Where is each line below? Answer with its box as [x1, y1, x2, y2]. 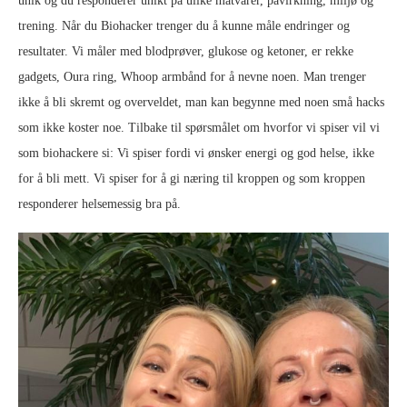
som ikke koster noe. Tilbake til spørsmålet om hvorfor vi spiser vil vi [18, 121, 380, 135]
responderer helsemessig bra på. [18, 197, 181, 212]
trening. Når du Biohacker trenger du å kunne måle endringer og [18, 19, 350, 34]
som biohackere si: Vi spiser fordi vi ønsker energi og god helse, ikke [18, 146, 374, 161]
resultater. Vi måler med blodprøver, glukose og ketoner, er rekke [18, 45, 353, 59]
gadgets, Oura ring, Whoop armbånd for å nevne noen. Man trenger [18, 70, 366, 84]
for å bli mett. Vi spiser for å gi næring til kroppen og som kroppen [18, 172, 365, 186]
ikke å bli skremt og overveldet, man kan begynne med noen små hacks [18, 95, 384, 110]
